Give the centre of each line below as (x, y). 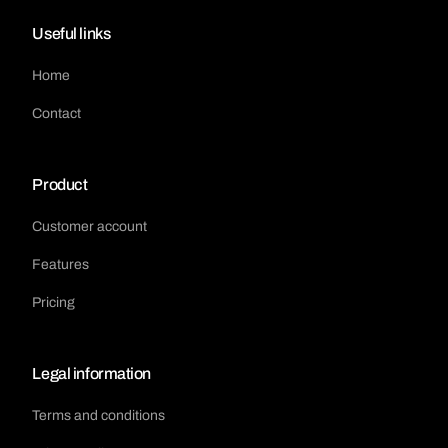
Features (61, 265)
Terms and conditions (99, 416)
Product (60, 185)
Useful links (71, 34)
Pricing (54, 303)
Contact (57, 114)
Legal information (92, 374)
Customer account (90, 227)
